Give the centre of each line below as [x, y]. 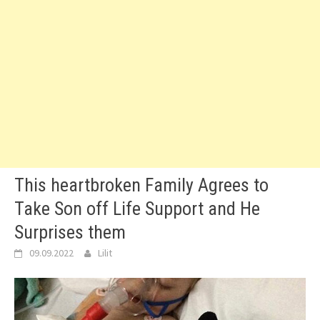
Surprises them [70, 232]
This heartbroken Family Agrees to [141, 185]
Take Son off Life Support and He [137, 209]
